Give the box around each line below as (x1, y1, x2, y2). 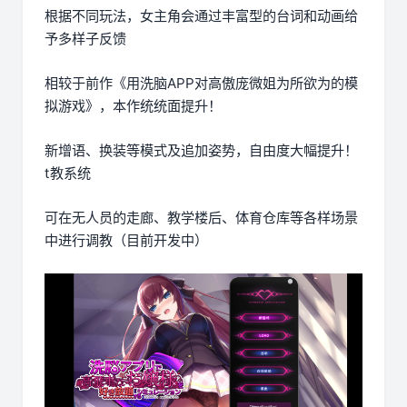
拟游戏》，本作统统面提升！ (45, 97, 222, 115)
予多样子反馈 (45, 30, 126, 48)
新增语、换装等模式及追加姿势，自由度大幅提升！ (45, 142, 358, 160)
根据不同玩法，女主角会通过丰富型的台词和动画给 (45, 7, 358, 25)
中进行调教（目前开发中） (45, 232, 208, 250)
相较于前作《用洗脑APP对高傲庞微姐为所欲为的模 (45, 74, 358, 93)
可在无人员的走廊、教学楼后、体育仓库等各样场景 (45, 209, 358, 227)
